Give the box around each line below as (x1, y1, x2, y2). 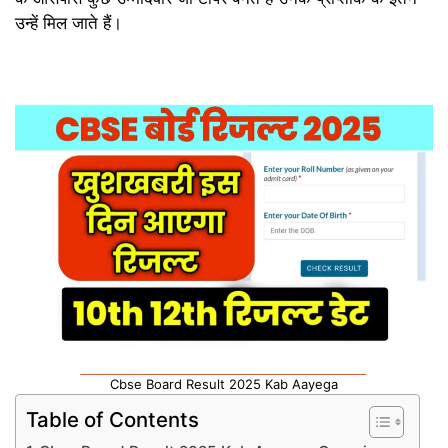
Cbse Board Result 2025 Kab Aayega (110, 375, 338, 392)
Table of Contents (26, 406, 199, 432)
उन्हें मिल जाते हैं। (15, 12, 122, 33)
